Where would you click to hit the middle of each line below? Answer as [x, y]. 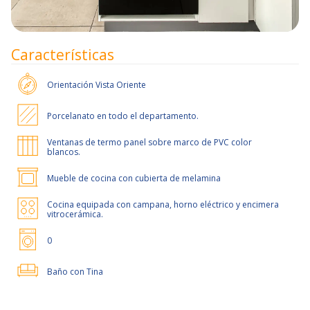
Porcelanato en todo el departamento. [123, 116]
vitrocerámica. [75, 215]
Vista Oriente [121, 85]
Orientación [71, 85]
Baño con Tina [75, 272]
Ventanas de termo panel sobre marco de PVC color [149, 143]
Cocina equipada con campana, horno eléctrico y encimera [163, 205]
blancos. [64, 152]
